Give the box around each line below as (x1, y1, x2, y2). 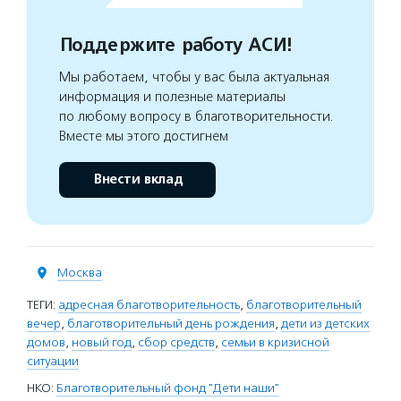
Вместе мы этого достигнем (59, 128, 228, 144)
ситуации (27, 354, 79, 369)
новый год (72, 335, 132, 350)
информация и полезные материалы (59, 89, 286, 105)
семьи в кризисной (221, 335, 329, 350)
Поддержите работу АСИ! (59, 34, 291, 56)
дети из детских (281, 316, 370, 331)
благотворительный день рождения (67, 316, 275, 331)
